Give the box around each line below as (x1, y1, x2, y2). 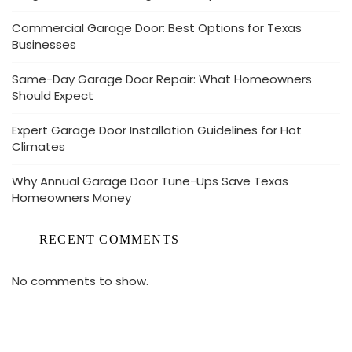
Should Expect (12, 87, 93, 104)
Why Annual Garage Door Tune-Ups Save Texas (12, 173, 288, 189)
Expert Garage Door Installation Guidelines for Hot (12, 122, 302, 138)
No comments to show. (12, 273, 148, 289)
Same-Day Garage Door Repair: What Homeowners (12, 71, 312, 87)
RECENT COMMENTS (39, 233, 179, 246)
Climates (12, 138, 65, 155)
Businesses (12, 36, 76, 53)
